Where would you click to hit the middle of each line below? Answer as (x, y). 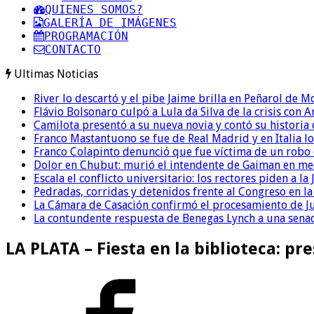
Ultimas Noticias (56, 74)
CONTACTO (73, 49)
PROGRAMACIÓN (86, 36)
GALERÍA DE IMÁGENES (110, 22)
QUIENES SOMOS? (94, 9)
